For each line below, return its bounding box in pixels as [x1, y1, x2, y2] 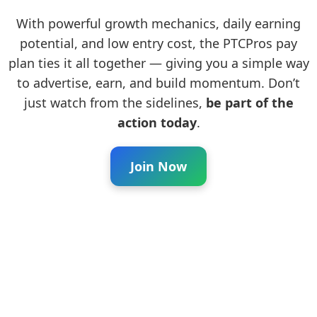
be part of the [205, 94, 294, 111]
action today [117, 114, 197, 131]
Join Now [130, 158, 187, 175]
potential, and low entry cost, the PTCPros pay [20, 35, 297, 52]
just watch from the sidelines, [23, 94, 206, 111]
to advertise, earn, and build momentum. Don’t [17, 74, 300, 91]
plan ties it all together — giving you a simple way [8, 54, 309, 71]
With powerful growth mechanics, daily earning [16, 15, 301, 32]
